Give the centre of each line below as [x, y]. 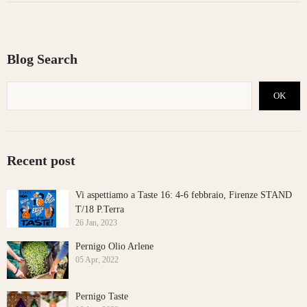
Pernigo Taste [102, 296]
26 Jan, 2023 [96, 222]
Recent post [41, 160]
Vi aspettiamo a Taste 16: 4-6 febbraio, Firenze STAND [184, 195]
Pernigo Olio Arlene [114, 246]
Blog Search [42, 59]
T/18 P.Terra [100, 209]
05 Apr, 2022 [97, 259]
